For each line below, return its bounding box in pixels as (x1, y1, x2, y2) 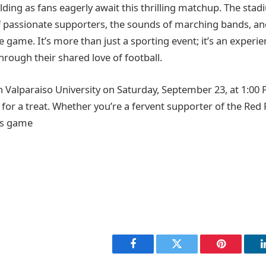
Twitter (176, 247, 207, 258)
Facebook (132, 247, 174, 258)
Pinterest (220, 247, 258, 258)
